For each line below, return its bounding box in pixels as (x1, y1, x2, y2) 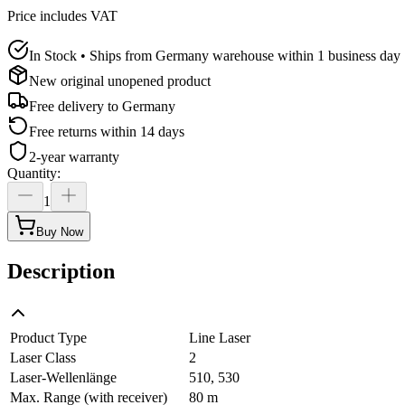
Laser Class (10, 349, 76, 365)
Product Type (10, 329, 87, 345)
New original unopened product (29, 72, 211, 89)
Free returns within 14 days (29, 123, 184, 139)
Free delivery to (29, 98, 118, 114)
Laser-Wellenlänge (10, 369, 117, 385)
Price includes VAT (7, 7, 118, 24)
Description (7, 259, 115, 283)
